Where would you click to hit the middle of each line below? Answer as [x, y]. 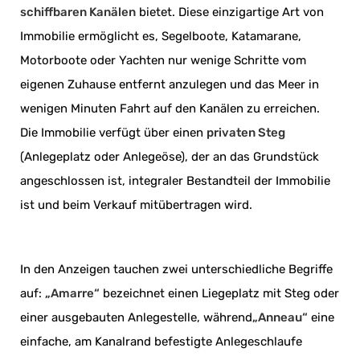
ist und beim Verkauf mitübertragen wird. [136, 205]
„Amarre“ [72, 294]
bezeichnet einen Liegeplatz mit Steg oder [219, 294]
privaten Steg [246, 133]
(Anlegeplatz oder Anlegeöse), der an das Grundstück [170, 157]
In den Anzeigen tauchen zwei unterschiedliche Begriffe [176, 270]
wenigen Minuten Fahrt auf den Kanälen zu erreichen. [170, 109]
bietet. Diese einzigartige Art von [230, 12]
